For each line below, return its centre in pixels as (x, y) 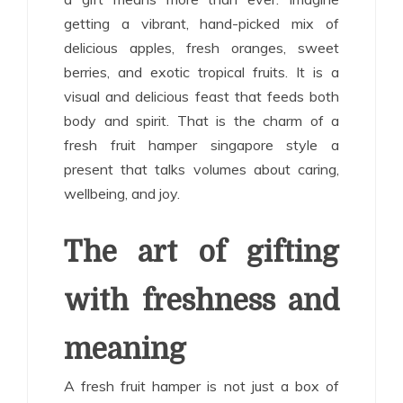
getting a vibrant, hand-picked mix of (201, 23)
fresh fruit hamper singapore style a (201, 144)
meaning (125, 349)
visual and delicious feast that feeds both (201, 96)
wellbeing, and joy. (122, 193)
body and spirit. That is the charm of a (201, 120)
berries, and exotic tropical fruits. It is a (201, 72)
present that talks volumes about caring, (201, 169)
